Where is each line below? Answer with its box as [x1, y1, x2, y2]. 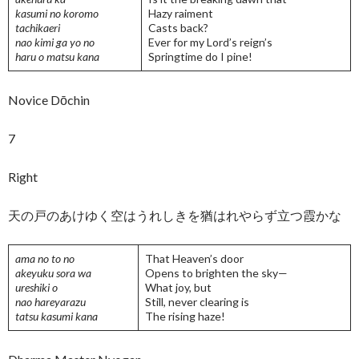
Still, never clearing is [145, 295, 249, 309]
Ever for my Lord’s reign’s [148, 35, 272, 50]
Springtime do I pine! [148, 50, 252, 64]
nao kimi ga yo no [15, 35, 95, 50]
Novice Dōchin [8, 92, 90, 108]
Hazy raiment [148, 6, 213, 21]
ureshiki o [15, 280, 58, 295]
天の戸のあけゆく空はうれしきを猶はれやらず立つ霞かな [8, 208, 341, 224]
